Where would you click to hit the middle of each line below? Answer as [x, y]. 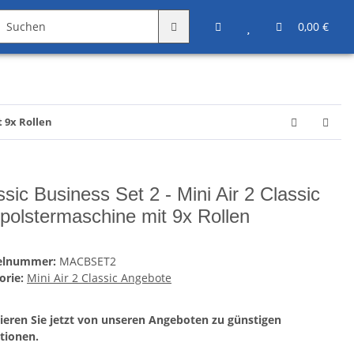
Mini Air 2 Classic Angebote [99, 278]
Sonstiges [166, 25]
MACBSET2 [88, 262]
